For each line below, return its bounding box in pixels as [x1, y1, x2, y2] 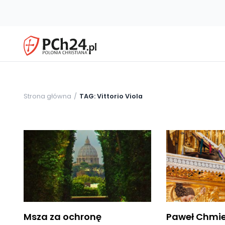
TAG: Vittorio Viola [79, 91, 143, 100]
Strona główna [24, 91, 71, 100]
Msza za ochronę [24, 210, 101, 223]
